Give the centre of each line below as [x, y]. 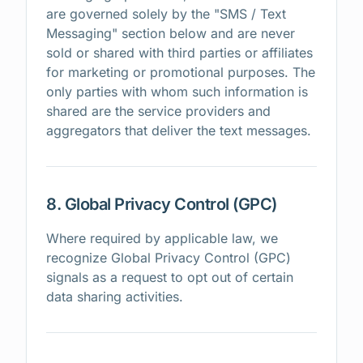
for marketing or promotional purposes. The [181, 72]
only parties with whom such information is [177, 92]
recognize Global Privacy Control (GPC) [169, 258]
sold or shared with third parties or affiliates [179, 53]
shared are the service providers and [158, 111]
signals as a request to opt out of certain [170, 277]
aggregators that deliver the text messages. [179, 130]
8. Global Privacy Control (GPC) [162, 204]
